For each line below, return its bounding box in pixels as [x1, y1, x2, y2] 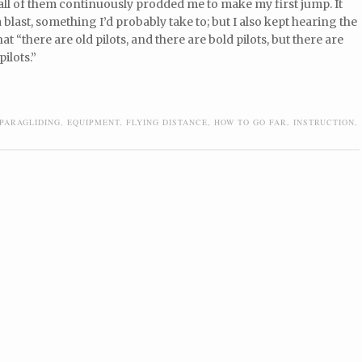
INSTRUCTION [293, 116, 355, 128]
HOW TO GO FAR [214, 116, 287, 128]
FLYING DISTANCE [126, 116, 208, 128]
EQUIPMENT [67, 116, 120, 128]
